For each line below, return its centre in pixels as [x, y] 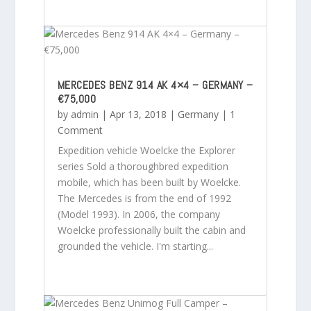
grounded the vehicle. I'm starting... [135, 246]
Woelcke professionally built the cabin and [151, 230]
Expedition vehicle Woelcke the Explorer [146, 150]
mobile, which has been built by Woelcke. [149, 182]
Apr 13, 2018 [138, 114]
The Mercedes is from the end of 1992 [144, 198]
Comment [80, 130]
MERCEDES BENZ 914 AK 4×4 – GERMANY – [155, 85]
